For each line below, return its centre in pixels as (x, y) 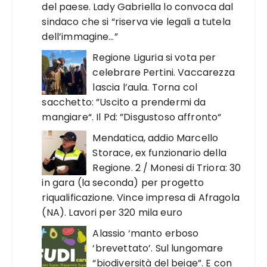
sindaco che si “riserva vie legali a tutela (136, 22)
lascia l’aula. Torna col (145, 88)
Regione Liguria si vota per (154, 58)
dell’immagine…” (80, 37)
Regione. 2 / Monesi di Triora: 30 (167, 168)
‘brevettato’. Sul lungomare (158, 249)
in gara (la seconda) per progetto (123, 183)
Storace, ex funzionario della (159, 153)
